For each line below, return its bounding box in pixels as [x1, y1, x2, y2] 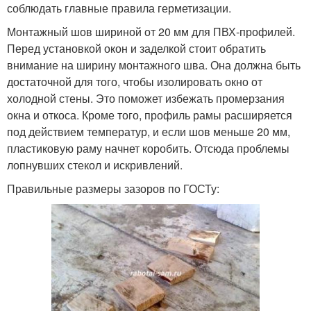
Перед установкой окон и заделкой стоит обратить [7, 40, 266, 56]
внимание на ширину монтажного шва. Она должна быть [7, 56, 301, 73]
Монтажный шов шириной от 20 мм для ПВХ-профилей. [7, 23, 295, 40]
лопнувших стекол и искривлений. [7, 156, 183, 173]
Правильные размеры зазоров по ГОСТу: [7, 180, 219, 196]
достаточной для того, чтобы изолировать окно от [7, 73, 262, 90]
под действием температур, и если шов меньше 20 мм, [7, 123, 290, 140]
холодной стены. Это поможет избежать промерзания [7, 90, 285, 106]
